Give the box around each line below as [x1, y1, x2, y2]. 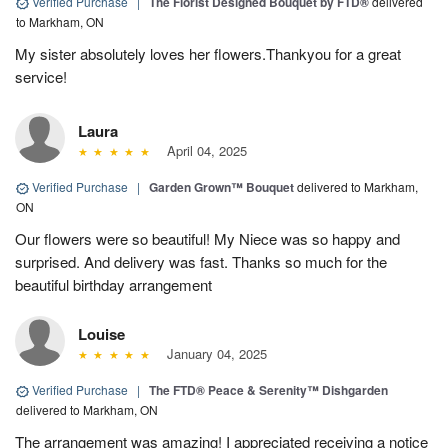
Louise [78, 323, 125, 346]
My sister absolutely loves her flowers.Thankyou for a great [15, 43, 401, 65]
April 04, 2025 [158, 141, 247, 161]
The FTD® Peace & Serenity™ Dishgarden [149, 381, 388, 400]
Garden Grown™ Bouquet [149, 178, 294, 197]
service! [15, 66, 67, 88]
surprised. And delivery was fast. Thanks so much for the [15, 251, 387, 273]
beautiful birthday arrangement [15, 274, 212, 296]
